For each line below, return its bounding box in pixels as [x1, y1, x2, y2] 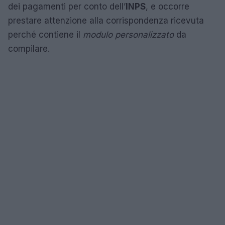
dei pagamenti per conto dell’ [8, 1, 126, 12]
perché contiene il [8, 29, 83, 40]
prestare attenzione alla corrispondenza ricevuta [8, 15, 204, 26]
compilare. [8, 43, 50, 54]
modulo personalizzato [83, 29, 174, 40]
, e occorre [146, 1, 189, 12]
